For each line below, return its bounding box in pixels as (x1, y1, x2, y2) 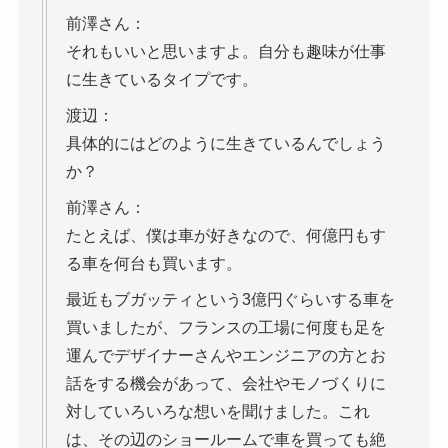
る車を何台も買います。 (65, 255, 242, 273)
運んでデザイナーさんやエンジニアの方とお (65, 347, 386, 365)
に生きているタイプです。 (65, 71, 258, 89)
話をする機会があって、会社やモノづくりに (65, 375, 386, 393)
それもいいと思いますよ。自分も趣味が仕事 (65, 43, 386, 61)
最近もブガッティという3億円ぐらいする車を (65, 291, 395, 309)
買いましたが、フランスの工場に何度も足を (65, 319, 386, 337)
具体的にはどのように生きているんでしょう (65, 135, 386, 153)
